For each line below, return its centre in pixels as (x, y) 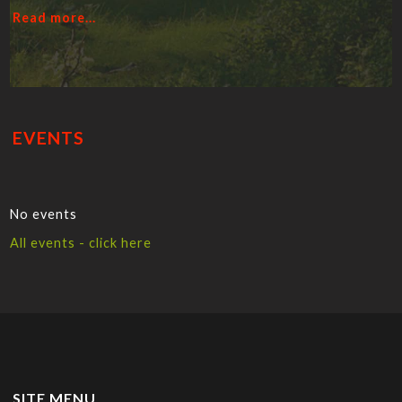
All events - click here (81, 243)
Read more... (55, 17)
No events (44, 214)
